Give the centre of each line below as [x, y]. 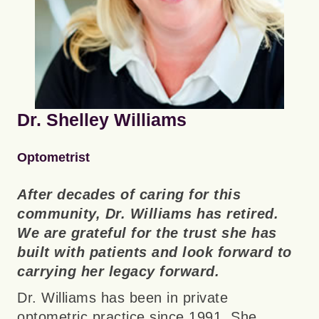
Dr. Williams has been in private [122, 298]
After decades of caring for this [129, 195]
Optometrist [53, 158]
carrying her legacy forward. [118, 272]
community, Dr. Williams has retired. [148, 214]
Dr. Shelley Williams [102, 120]
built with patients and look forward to [155, 252]
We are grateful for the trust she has [147, 233]
